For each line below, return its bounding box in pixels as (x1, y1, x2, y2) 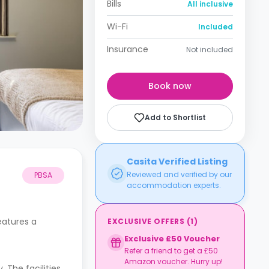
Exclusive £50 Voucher (124, 233, 220, 244)
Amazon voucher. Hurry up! (124, 256, 223, 267)
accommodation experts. (127, 180, 221, 190)
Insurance (107, 43, 148, 55)
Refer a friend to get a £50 (124, 246, 218, 256)
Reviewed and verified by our (127, 169, 232, 180)
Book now (148, 80, 192, 92)
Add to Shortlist (145, 112, 206, 122)
